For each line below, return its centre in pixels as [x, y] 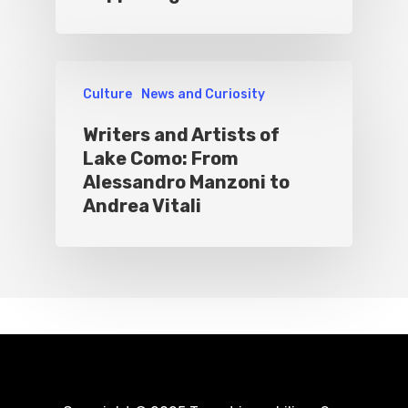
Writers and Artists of [181, 135]
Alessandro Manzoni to [186, 182]
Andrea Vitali [142, 206]
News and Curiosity [203, 94]
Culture [107, 94]
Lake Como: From [160, 158]
